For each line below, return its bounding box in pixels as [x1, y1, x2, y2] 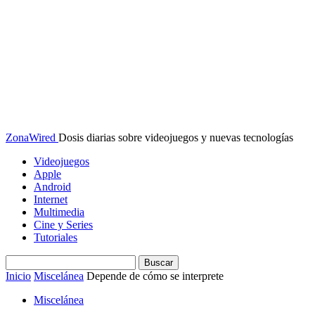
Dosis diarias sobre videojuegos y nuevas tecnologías [58, 131, 293, 143]
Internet [34, 193, 67, 205]
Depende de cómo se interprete [86, 270, 224, 282]
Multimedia [34, 206, 84, 218]
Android [34, 181, 71, 193]
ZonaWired [6, 131, 56, 143]
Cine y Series [34, 219, 93, 231]
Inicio [6, 270, 31, 282]
